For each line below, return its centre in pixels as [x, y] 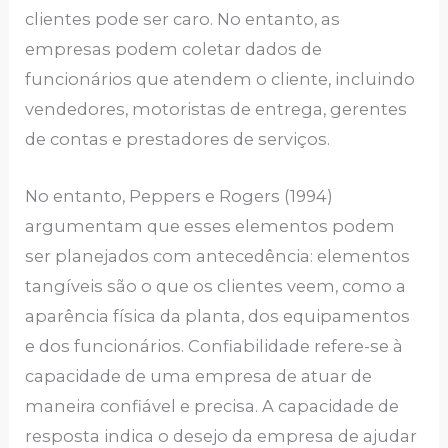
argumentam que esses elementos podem [210, 225]
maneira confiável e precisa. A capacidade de [212, 405]
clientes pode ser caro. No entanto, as [183, 19]
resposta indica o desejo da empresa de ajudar [221, 435]
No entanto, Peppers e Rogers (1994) [179, 195]
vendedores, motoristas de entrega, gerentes [216, 109]
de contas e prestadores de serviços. [178, 139]
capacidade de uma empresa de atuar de [199, 375]
